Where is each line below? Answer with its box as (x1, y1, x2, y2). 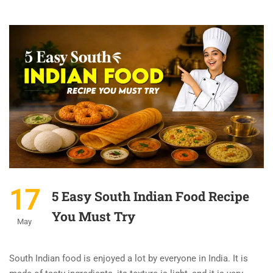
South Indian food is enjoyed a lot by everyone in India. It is (9, 253, 248, 264)
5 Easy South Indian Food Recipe (52, 188, 249, 205)
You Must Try (52, 208, 135, 225)
